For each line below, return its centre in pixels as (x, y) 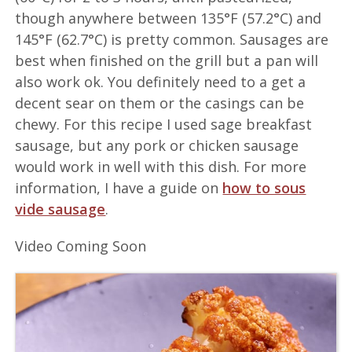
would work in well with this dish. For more (161, 166)
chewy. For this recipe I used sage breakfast (164, 124)
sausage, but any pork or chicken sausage (157, 145)
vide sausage (60, 209)
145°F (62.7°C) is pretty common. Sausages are (172, 39)
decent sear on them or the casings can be (160, 103)
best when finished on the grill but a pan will (167, 60)
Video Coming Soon (81, 246)
